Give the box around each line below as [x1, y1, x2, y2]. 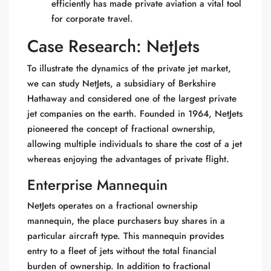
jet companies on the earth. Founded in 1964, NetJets [27, 107, 243, 120]
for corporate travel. [51, 12, 133, 25]
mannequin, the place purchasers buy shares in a [27, 214, 225, 227]
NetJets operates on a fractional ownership [27, 199, 198, 212]
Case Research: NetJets [27, 34, 200, 59]
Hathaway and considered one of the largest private [27, 92, 237, 105]
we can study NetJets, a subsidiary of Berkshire [27, 77, 216, 90]
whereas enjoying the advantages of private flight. [27, 152, 229, 166]
